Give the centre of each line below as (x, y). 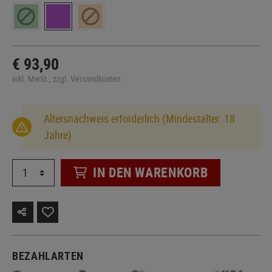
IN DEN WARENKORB (151, 172)
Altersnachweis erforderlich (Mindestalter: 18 (139, 118)
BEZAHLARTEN (48, 255)
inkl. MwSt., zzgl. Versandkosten (66, 78)
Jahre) (58, 134)
